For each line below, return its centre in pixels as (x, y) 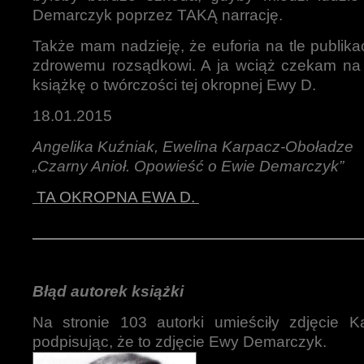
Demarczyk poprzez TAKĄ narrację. (158, 15)
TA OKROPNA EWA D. (116, 197)
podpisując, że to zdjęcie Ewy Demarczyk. (180, 342)
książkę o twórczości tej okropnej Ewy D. (174, 85)
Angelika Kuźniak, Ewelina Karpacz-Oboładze (193, 147)
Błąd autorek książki (108, 291)
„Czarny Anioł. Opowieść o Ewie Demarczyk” (188, 166)
